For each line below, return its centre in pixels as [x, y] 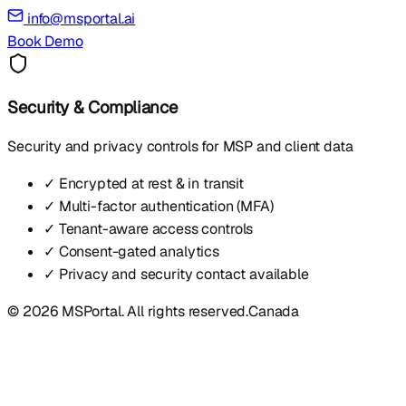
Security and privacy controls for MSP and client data [180, 146]
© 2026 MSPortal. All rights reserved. [128, 311]
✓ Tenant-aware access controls [149, 228]
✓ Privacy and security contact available [176, 274]
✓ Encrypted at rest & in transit [144, 183]
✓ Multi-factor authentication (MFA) [159, 206]
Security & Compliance [93, 107]
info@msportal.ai [81, 19]
